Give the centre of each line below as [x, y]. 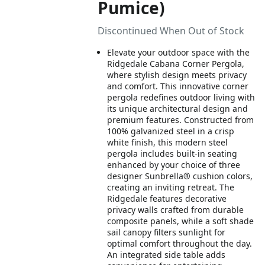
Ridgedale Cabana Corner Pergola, [176, 64]
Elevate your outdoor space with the [179, 52]
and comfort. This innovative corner [178, 86]
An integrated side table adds [167, 255]
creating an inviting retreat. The [171, 187]
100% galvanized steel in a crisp [171, 131]
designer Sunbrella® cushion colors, [180, 176]
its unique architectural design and [178, 109]
